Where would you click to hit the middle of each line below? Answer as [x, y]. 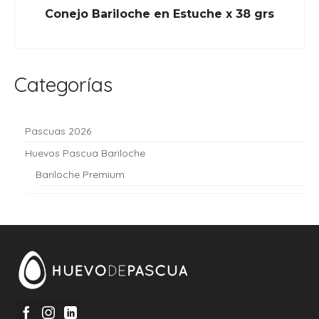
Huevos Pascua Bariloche [85, 153]
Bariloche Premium [80, 174]
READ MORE [159, 38]
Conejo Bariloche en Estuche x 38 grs [159, 14]
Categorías [63, 84]
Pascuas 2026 [58, 131]
